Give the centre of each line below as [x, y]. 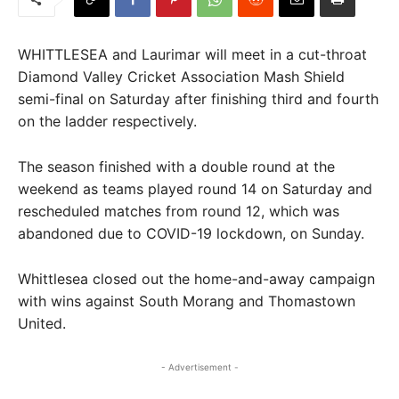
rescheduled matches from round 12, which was [179, 211]
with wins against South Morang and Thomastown [187, 301]
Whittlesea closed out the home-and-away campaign [196, 279]
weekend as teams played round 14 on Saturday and [195, 189]
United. [42, 323]
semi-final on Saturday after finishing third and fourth [198, 99]
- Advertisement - [199, 367]
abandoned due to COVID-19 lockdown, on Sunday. [191, 233]
